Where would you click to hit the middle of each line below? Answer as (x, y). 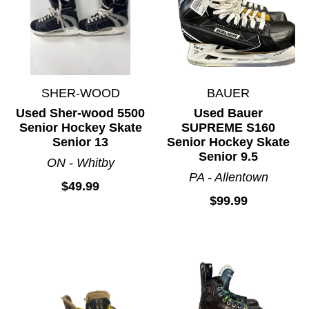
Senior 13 (81, 142)
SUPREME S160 (229, 128)
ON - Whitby (80, 163)
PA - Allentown (228, 178)
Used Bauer (229, 113)
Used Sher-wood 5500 (81, 113)
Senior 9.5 (229, 157)
